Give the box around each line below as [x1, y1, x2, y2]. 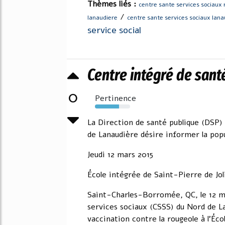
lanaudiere [87, 13, 118, 22]
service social [87, 24, 141, 36]
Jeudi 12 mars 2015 [87, 149, 153, 160]
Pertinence [95, 92, 136, 104]
